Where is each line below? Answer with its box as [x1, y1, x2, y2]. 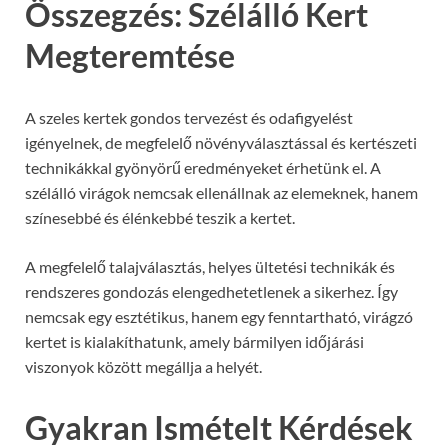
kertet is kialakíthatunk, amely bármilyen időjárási [25, 331, 364, 351]
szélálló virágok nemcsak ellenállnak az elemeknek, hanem [25, 182, 418, 202]
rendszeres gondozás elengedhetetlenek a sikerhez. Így [25, 281, 398, 301]
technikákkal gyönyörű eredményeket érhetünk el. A [25, 157, 381, 177]
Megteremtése [25, 35, 235, 75]
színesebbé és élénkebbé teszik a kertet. [25, 207, 295, 227]
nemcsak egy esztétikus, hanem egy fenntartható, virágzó [25, 306, 413, 326]
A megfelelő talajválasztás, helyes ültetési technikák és [25, 256, 395, 276]
